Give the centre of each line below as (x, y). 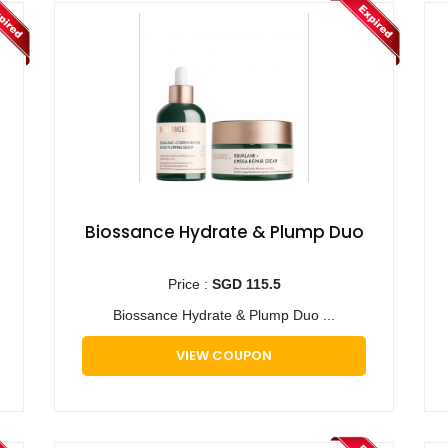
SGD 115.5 (246, 283)
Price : (189, 283)
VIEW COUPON (224, 355)
